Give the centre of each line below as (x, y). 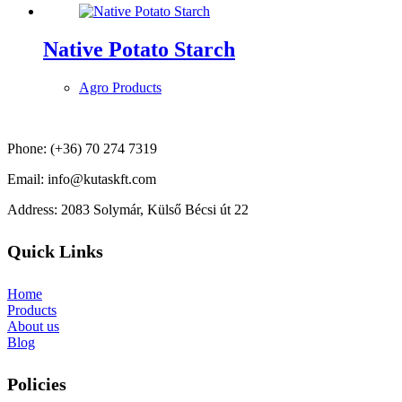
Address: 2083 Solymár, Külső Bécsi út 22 (128, 209)
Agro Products (120, 87)
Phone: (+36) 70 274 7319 (82, 148)
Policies (37, 385)
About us (33, 326)
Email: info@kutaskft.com (82, 179)
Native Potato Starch (139, 49)
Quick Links (55, 252)
